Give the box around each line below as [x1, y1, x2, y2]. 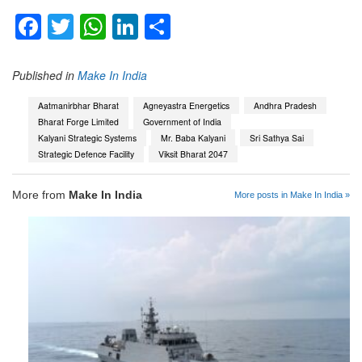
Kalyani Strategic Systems [38, 131, 137, 144]
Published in [12, 67, 74, 84]
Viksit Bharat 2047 [158, 147, 228, 160]
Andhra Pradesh [254, 99, 317, 112]
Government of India [143, 115, 221, 128]
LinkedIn [138, 8, 236, 46]
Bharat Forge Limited [38, 115, 119, 128]
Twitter [74, 8, 149, 46]
